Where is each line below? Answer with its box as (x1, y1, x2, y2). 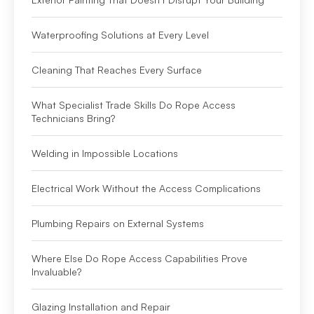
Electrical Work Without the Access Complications (32, 182, 261, 195)
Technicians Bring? (32, 112, 115, 125)
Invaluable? (32, 266, 81, 278)
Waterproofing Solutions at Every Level (32, 29, 209, 41)
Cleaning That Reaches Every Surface (32, 64, 202, 76)
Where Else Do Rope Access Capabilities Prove (32, 252, 247, 265)
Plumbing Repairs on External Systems (32, 217, 204, 230)
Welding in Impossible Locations (32, 147, 178, 160)
